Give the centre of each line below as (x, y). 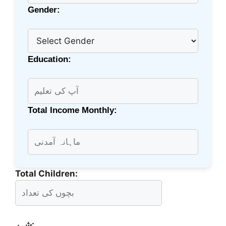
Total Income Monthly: (72, 110)
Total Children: (46, 173)
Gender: (44, 10)
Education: (49, 59)
